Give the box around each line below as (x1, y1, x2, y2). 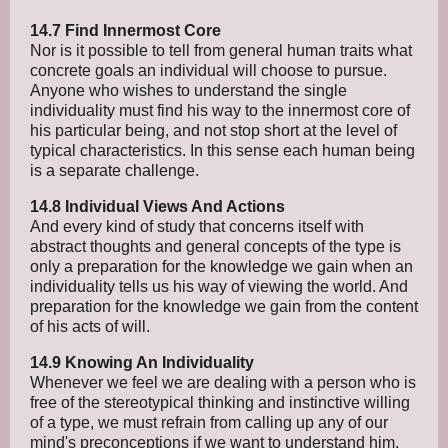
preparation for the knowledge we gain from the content (30, 297, 418, 315)
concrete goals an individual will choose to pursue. (30, 61, 387, 79)
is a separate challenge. (30, 161, 199, 179)
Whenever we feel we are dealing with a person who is (30, 373, 416, 391)
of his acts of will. (30, 317, 150, 335)
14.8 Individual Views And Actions (30, 197, 285, 215)
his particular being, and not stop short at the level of (30, 121, 397, 139)
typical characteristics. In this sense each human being (30, 141, 415, 159)
